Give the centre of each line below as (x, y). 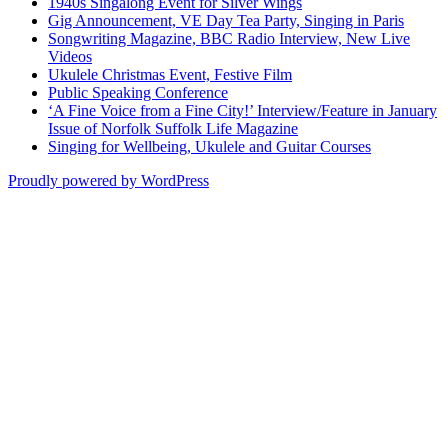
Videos (70, 56)
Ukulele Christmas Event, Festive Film (170, 74)
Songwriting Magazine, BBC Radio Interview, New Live (229, 38)
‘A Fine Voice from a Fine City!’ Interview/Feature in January (242, 110)
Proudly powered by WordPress (108, 180)
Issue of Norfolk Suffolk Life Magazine (173, 128)
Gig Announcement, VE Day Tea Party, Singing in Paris (226, 20)
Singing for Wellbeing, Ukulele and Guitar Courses (209, 146)
